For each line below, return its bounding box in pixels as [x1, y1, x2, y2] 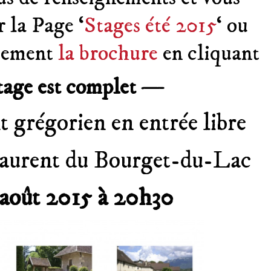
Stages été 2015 [83, 12, 217, 39]
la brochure [58, 40, 158, 67]
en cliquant [158, 40, 260, 67]
